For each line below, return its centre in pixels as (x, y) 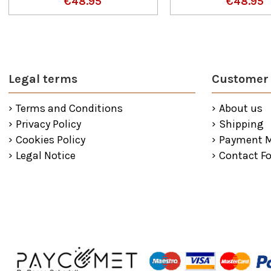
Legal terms (43, 79)
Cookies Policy (50, 140)
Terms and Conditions (69, 108)
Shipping (241, 124)
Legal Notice (45, 156)
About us (240, 108)
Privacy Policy (48, 124)
